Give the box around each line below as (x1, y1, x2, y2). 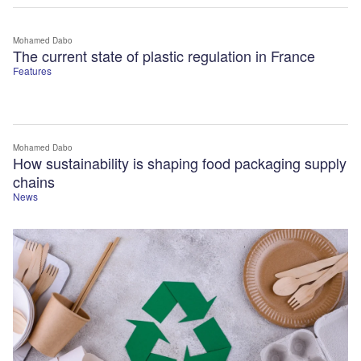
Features (13, 63, 52, 77)
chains (13, 170, 55, 192)
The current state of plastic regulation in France (13, 44, 315, 66)
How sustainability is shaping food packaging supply (13, 151, 346, 173)
